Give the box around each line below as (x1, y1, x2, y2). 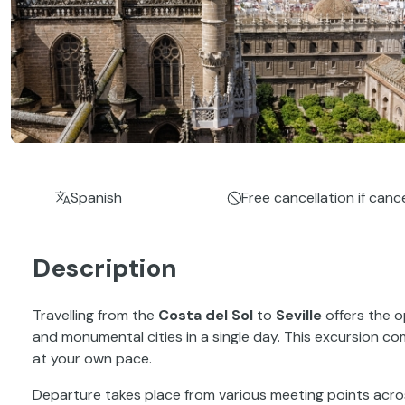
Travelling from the (33, 305, 158, 325)
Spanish (71, 187, 122, 207)
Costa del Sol (158, 305, 253, 325)
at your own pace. (33, 348, 152, 368)
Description (33, 250, 177, 285)
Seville (276, 305, 322, 325)
